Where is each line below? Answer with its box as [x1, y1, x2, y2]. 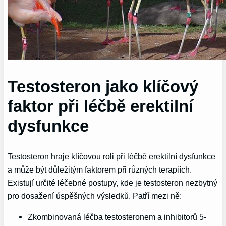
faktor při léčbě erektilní [8, 97, 194, 116]
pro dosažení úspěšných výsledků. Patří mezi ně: [8, 191, 182, 200]
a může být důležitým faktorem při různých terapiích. [8, 164, 192, 174]
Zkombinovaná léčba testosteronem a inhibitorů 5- [28, 212, 207, 222]
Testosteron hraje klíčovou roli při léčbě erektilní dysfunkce [8, 151, 216, 161]
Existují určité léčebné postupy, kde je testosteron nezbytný [8, 178, 218, 187]
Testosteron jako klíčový [8, 77, 199, 96]
